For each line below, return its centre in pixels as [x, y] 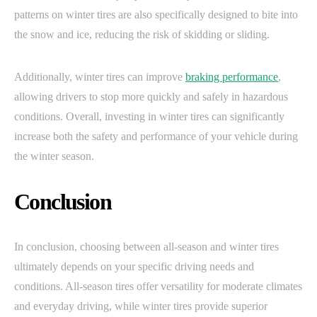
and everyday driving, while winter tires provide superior [141, 306]
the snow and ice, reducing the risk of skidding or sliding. [142, 35]
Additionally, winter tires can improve [100, 77]
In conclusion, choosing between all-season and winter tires [146, 247]
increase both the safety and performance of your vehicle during [156, 137]
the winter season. [54, 156]
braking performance [232, 77]
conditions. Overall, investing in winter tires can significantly [149, 117]
